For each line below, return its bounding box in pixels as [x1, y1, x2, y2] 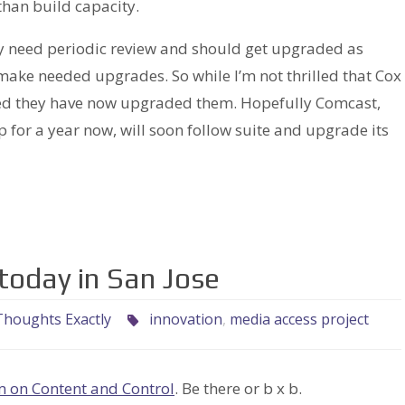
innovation [149, 309, 223, 330]
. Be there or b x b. [174, 378, 302, 400]
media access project [230, 309, 370, 330]
